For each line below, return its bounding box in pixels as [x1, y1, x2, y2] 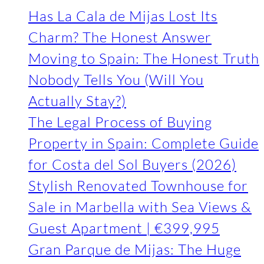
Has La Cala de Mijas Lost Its [28, 6, 217, 25]
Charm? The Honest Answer [28, 28, 212, 46]
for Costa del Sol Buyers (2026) [28, 155, 236, 173]
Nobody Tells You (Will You [28, 70, 204, 88]
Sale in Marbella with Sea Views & [28, 197, 252, 216]
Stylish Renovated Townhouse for [28, 176, 248, 194]
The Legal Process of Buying [28, 113, 212, 131]
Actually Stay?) [28, 91, 126, 110]
